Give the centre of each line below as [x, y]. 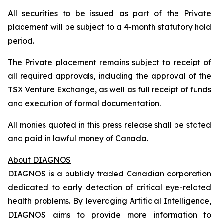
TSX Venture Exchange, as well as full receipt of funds [109, 89]
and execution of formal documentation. [84, 103]
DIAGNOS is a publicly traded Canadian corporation [109, 174]
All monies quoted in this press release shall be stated [109, 125]
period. [21, 41]
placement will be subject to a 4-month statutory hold [109, 27]
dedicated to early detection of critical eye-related [109, 187]
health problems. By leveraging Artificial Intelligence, [109, 201]
